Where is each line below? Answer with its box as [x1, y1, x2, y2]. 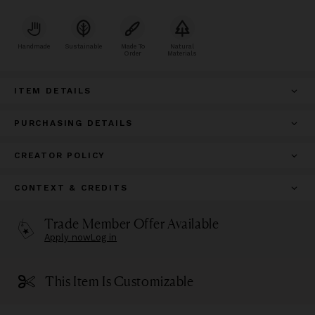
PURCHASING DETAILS [14, 118, 133, 129]
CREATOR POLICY [14, 150, 106, 161]
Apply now [44, 232, 91, 243]
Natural [170, 43, 195, 51]
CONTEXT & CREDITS [14, 183, 128, 193]
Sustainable [64, 43, 102, 51]
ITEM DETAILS [14, 86, 91, 96]
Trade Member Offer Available [44, 215, 219, 233]
